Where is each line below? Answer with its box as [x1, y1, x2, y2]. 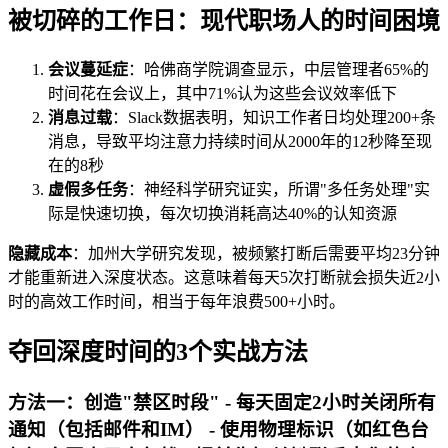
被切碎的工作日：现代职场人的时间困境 [8, 8, 440, 35]
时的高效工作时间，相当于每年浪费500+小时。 [8, 293, 345, 311]
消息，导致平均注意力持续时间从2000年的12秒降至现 [48, 133, 432, 151]
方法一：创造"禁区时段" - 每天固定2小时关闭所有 [8, 392, 436, 414]
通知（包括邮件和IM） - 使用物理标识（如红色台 [8, 419, 429, 441]
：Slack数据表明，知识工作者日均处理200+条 [112, 109, 436, 127]
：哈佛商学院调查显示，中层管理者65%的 [128, 61, 429, 79]
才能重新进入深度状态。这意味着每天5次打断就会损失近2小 [8, 269, 440, 287]
